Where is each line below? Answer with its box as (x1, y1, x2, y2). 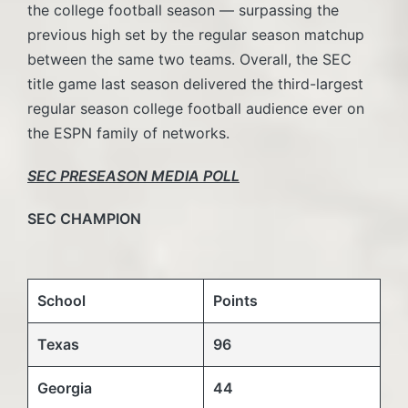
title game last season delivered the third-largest (27, 74, 363, 93)
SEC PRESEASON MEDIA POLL (27, 166, 240, 185)
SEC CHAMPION (27, 209, 141, 228)
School (37, 291, 86, 310)
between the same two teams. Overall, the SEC (27, 49, 352, 68)
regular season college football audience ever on (27, 98, 364, 117)
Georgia (37, 378, 92, 397)
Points (213, 291, 258, 310)
